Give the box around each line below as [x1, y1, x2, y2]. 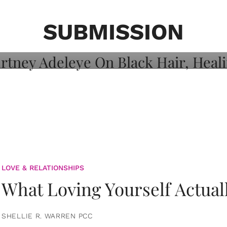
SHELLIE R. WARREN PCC [2, 211, 93, 220]
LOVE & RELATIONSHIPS [2, 163, 84, 172]
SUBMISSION [43, 19, 184, 45]
